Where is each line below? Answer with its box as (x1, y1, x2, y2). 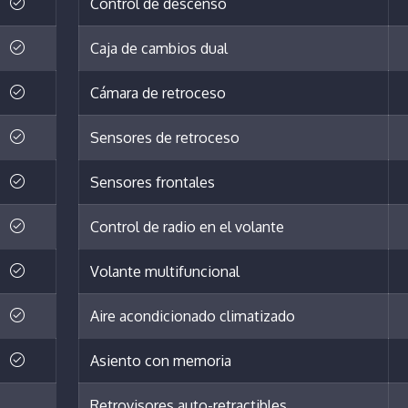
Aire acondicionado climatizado (90, 307, 295, 326)
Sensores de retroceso (90, 128, 240, 148)
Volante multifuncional (90, 262, 240, 281)
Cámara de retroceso (90, 84, 226, 103)
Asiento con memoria (90, 352, 231, 371)
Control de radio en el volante (90, 218, 284, 237)
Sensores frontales (90, 173, 215, 192)
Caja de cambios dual (90, 39, 228, 58)
